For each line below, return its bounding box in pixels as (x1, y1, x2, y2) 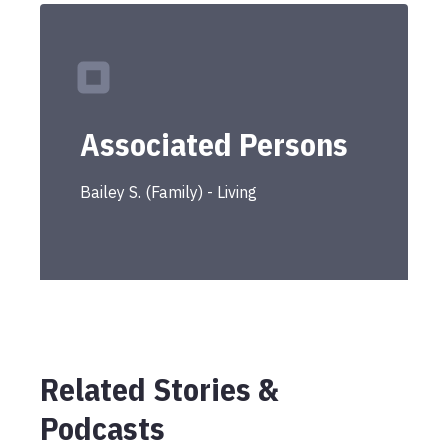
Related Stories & (40, 368, 279, 410)
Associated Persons (80, 123, 348, 165)
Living (217, 182, 257, 202)
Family (151, 182, 198, 202)
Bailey (80, 182, 125, 202)
